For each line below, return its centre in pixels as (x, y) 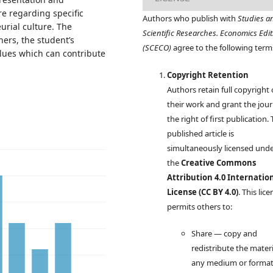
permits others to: (200, 206)
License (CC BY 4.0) (203, 192)
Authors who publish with (190, 19)
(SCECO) (157, 48)
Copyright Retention (208, 75)
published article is (200, 133)
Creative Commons (218, 162)
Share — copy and (224, 233)
